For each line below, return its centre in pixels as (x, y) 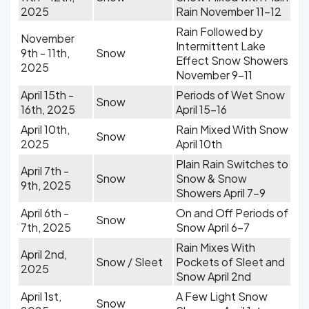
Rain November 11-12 (229, 11)
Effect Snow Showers (232, 60)
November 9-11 (214, 75)
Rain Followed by (219, 31)
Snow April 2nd (213, 276)
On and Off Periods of (232, 213)
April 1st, (41, 296)
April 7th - (45, 171)
